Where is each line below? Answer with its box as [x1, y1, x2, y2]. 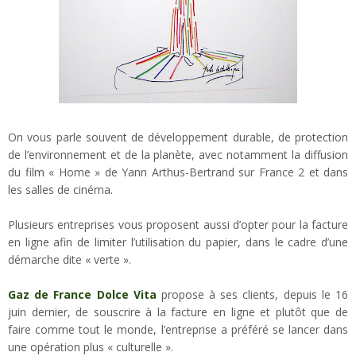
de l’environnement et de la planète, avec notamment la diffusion [8, 146, 348, 162]
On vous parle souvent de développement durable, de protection [8, 129, 348, 145]
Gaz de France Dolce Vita [8, 286, 157, 302]
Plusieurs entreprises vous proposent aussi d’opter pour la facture [8, 216, 348, 232]
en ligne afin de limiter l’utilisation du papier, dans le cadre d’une [8, 234, 348, 250]
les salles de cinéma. [8, 181, 113, 197]
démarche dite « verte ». [8, 251, 131, 267]
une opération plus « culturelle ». [8, 339, 173, 354]
